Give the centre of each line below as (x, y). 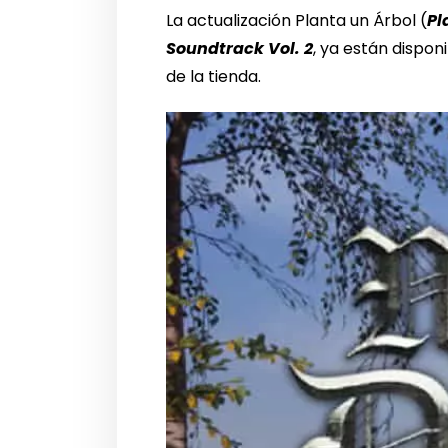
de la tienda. (214, 77)
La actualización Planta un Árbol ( (297, 21)
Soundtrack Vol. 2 (240, 49)
